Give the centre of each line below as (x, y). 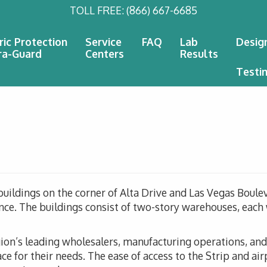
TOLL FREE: (98, 10)
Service (103, 42)
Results (199, 54)
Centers (105, 54)
